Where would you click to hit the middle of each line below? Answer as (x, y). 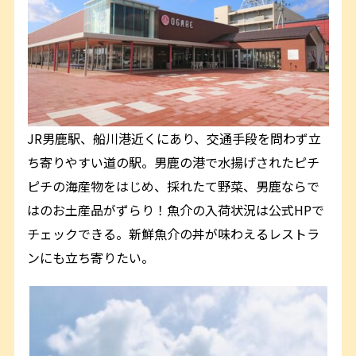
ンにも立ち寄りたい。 (91, 257)
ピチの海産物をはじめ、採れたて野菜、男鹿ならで (174, 186)
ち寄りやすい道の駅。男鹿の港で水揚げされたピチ (174, 162)
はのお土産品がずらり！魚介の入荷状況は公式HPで (176, 209)
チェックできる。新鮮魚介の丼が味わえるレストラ (174, 233)
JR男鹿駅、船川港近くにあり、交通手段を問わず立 (174, 138)
